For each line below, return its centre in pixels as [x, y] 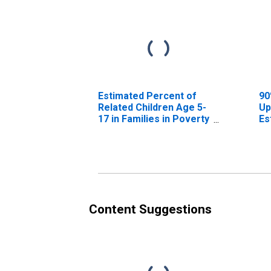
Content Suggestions [150, 209]
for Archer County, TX [148, 130]
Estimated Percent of [147, 96]
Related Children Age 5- [152, 107]
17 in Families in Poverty [154, 119]
